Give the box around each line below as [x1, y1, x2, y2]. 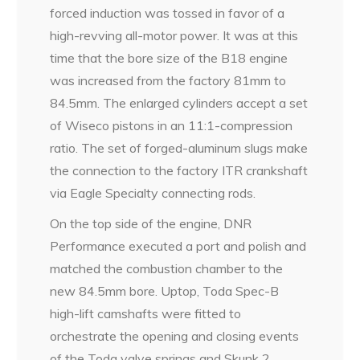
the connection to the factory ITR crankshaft [50, 162, 309, 178]
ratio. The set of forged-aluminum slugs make [50, 140, 309, 156]
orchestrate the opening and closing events [50, 328, 300, 344]
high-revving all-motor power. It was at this [50, 27, 299, 43]
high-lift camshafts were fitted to [50, 305, 242, 321]
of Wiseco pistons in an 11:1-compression [50, 117, 293, 133]
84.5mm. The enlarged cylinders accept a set [50, 95, 309, 111]
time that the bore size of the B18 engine [50, 50, 288, 66]
